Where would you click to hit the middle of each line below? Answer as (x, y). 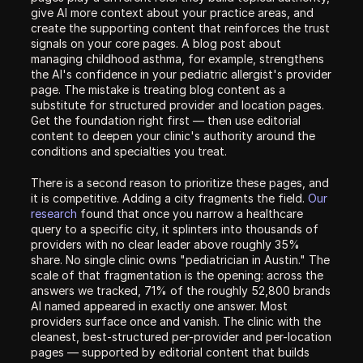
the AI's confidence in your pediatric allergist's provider (181, 74)
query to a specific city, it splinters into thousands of (175, 229)
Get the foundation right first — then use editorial (166, 120)
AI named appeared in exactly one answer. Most (159, 306)
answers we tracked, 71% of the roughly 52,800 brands (181, 290)
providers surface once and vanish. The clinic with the (176, 321)
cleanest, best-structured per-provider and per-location (181, 337)
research (54, 214)
